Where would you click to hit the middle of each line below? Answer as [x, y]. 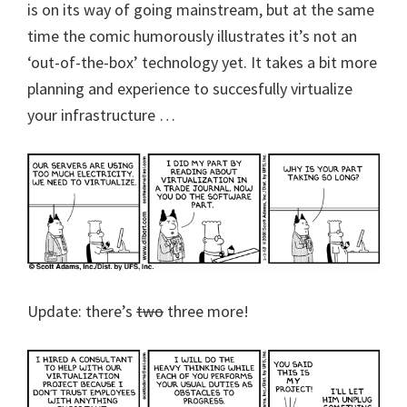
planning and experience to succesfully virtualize [190, 89]
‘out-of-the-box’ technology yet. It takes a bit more [202, 62]
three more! [206, 311]
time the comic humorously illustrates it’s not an [192, 36]
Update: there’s [82, 311]
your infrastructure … [101, 115]
